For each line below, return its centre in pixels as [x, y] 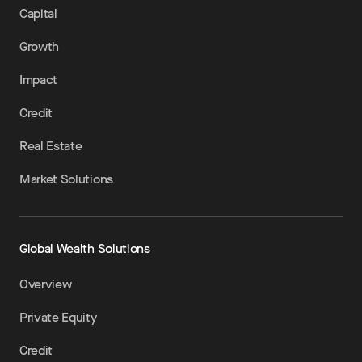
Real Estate [51, 146]
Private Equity [58, 317]
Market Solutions [66, 179]
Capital [38, 13]
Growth [40, 46]
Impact [39, 80]
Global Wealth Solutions [85, 248]
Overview [46, 284]
